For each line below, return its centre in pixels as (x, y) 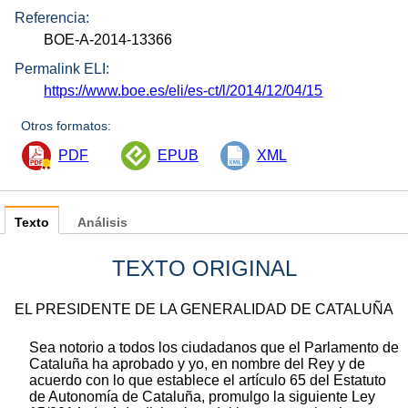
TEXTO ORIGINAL (204, 269)
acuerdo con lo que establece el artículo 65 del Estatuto (208, 381)
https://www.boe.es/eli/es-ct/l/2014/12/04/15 (184, 91)
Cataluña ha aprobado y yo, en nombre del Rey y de (197, 364)
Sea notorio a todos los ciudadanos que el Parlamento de (214, 348)
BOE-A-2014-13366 (108, 39)
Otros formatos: (66, 126)
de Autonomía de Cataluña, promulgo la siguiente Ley (202, 397)
